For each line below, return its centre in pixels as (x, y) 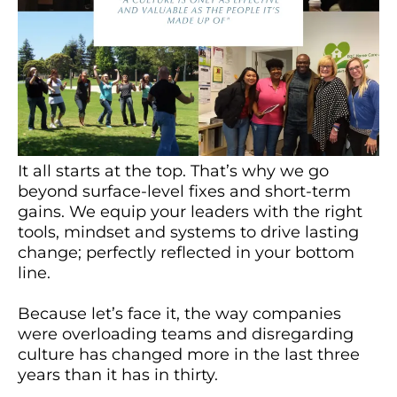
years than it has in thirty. (118, 375)
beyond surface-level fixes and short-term (184, 192)
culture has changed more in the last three (189, 355)
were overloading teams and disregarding (186, 335)
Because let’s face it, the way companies (179, 314)
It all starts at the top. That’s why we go (173, 171)
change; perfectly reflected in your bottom (186, 253)
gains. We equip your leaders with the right (190, 212)
